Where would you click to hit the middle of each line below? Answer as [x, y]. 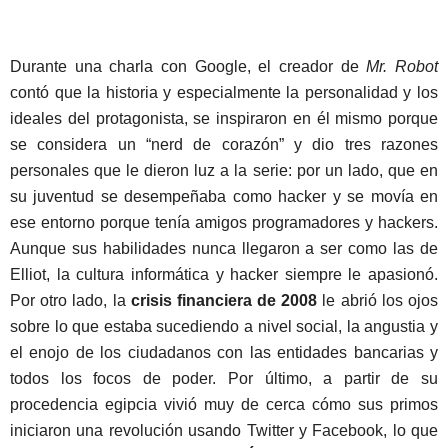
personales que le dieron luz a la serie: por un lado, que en [224, 171]
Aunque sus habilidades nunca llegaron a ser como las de [224, 249]
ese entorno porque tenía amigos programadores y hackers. [224, 223]
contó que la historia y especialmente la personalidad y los [224, 93]
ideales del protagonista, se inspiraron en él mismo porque [224, 119]
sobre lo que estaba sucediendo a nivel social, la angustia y [224, 327]
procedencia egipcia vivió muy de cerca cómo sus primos [224, 405]
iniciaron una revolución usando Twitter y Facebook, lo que [224, 431]
